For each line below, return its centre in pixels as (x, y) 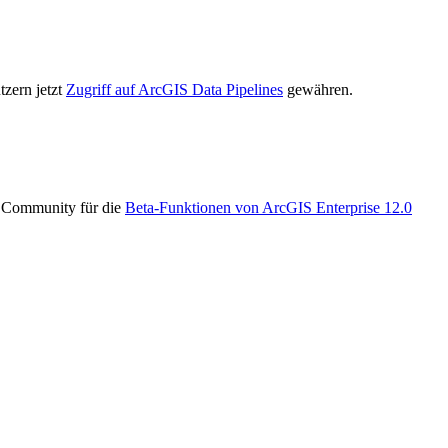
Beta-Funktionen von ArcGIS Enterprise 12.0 (268, 208)
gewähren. (318, 89)
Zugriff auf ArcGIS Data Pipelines (174, 89)
